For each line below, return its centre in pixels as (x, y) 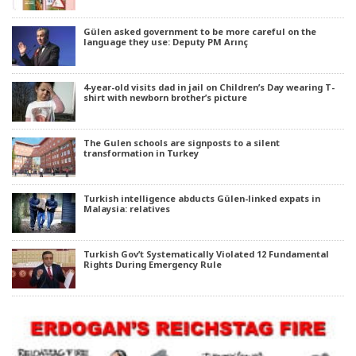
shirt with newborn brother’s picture (165, 97)
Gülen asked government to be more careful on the (200, 31)
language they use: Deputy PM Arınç (166, 41)
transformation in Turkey (141, 153)
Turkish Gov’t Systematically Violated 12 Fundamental (206, 253)
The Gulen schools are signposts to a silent (182, 142)
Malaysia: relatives (127, 208)
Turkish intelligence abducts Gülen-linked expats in (202, 198)
